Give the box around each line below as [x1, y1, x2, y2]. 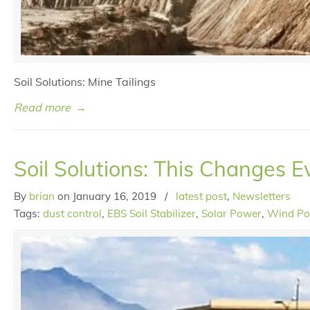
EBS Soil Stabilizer [107, 206, 196, 220]
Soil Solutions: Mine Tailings [14, 74, 156, 89]
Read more [14, 100, 71, 114]
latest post [176, 189, 227, 203]
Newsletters [232, 189, 291, 203]
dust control [43, 206, 102, 220]
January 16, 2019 [73, 189, 156, 203]
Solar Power [201, 206, 262, 220]
